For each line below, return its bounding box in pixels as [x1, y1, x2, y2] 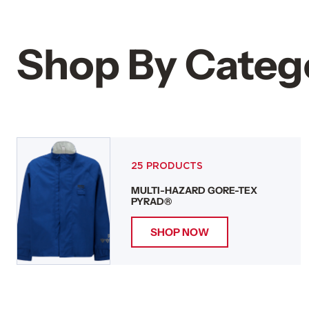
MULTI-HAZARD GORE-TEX [130, 184, 257, 197]
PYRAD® [130, 195, 172, 208]
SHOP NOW [150, 226, 209, 239]
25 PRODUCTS [130, 161, 203, 171]
